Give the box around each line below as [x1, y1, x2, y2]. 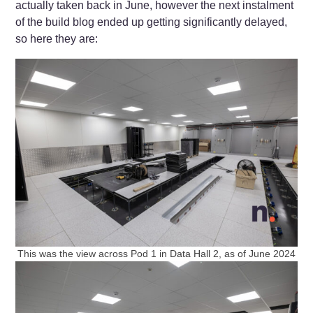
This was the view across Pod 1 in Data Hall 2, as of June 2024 [17, 248, 296, 260]
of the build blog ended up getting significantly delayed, [15, 16, 288, 29]
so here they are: [15, 33, 99, 45]
